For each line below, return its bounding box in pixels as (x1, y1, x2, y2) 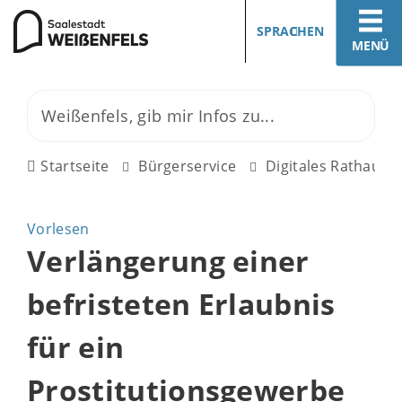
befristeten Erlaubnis (27, 284, 336, 323)
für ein (27, 328, 125, 366)
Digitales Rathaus (266, 156, 389, 176)
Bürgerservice (138, 156, 237, 176)
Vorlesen (27, 219, 90, 239)
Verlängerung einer (27, 241, 310, 280)
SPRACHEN (257, 22, 324, 39)
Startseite (40, 156, 109, 176)
